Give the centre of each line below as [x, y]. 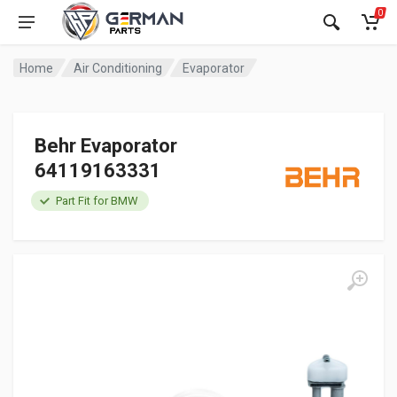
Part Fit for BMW [97, 201]
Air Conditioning [118, 68]
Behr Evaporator [106, 146]
